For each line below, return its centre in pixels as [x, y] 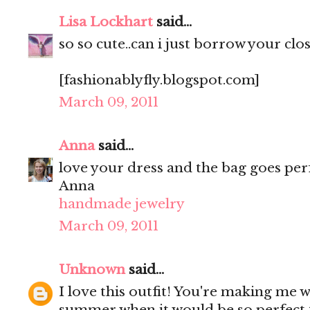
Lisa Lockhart [106, 22]
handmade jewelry [122, 204]
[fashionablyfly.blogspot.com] [159, 80]
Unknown [92, 270]
